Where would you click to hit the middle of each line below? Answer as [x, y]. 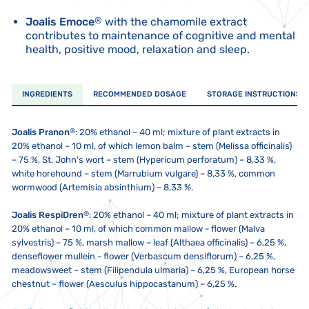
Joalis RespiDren [48, 215]
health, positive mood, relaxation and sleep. [138, 49]
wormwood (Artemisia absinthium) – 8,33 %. [102, 187]
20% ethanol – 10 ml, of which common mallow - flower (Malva [138, 229]
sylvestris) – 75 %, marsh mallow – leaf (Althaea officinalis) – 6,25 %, [149, 243]
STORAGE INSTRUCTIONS [254, 94]
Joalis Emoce [60, 21]
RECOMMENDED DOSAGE [140, 94]
